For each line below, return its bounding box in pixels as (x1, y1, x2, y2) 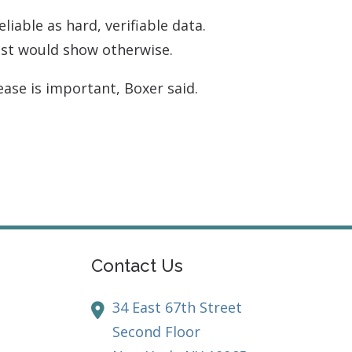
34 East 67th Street (112, 298, 243, 317)
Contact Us (91, 255, 184, 277)
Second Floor (112, 322, 201, 342)
